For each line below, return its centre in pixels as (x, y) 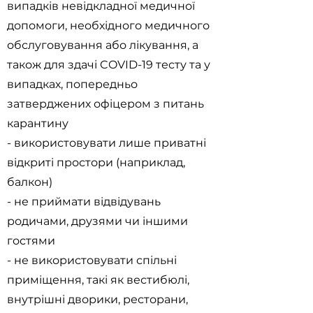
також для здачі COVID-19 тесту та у (109, 65)
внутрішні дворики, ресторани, (97, 299)
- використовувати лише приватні (107, 143)
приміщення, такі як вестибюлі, (98, 280)
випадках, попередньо (72, 84)
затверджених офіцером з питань (105, 104)
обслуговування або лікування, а (103, 45)
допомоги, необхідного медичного (108, 26)
